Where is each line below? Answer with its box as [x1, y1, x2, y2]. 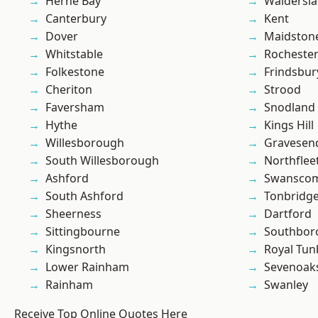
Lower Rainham [45, 259, 129, 275]
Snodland [264, 99, 315, 116]
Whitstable [45, 46, 103, 62]
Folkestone [45, 64, 104, 80]
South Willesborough [45, 153, 159, 169]
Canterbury [45, 11, 106, 27]
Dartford [264, 206, 312, 222]
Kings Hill [264, 117, 314, 133]
